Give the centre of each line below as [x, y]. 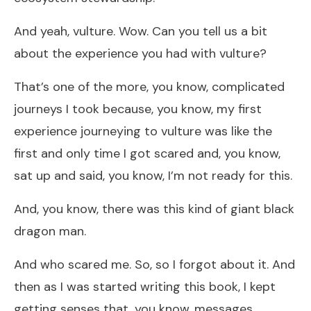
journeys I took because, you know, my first [138, 109]
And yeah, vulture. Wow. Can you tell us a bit [141, 31]
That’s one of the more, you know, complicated [149, 86]
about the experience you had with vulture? [140, 53]
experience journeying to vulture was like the [143, 131]
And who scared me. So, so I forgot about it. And [154, 264]
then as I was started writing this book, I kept [145, 286]
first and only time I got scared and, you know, [147, 153]
